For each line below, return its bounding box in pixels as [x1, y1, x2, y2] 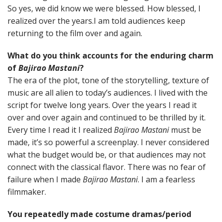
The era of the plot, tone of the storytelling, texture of [7, 75, 209, 86]
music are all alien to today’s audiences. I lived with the [7, 87, 208, 98]
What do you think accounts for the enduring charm [7, 50, 214, 61]
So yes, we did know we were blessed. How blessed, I [7, 3, 201, 14]
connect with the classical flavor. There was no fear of [7, 162, 206, 172]
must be [169, 124, 201, 135]
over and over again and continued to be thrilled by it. [7, 112, 206, 123]
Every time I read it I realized [7, 124, 114, 135]
